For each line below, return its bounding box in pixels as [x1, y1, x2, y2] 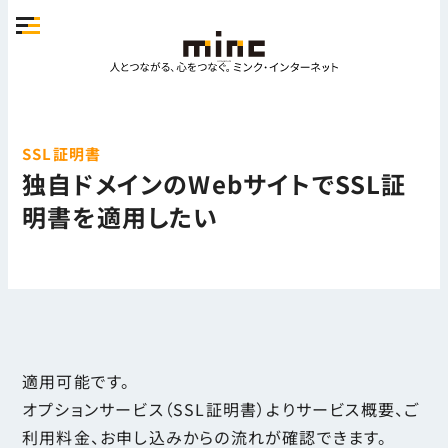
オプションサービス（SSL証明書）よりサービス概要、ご [22, 396, 420, 421]
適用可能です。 [22, 368, 131, 393]
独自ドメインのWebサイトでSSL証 [22, 166, 407, 202]
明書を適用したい [22, 199, 219, 235]
